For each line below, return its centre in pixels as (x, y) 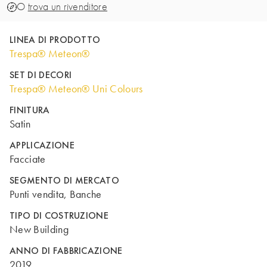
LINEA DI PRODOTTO (55, 40)
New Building (39, 229)
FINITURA (30, 110)
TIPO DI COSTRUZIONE (59, 215)
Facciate (28, 159)
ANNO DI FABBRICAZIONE (66, 251)
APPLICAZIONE (42, 145)
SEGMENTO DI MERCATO (65, 180)
